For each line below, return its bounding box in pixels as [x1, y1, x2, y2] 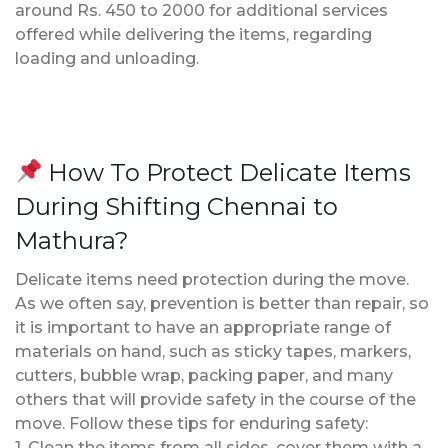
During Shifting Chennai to [15, 191, 338, 221]
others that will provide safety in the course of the [15, 389, 416, 409]
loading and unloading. [15, 48, 199, 68]
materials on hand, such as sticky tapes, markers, [15, 341, 411, 361]
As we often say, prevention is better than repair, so [15, 293, 429, 313]
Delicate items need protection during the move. [15, 269, 409, 289]
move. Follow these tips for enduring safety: [15, 413, 368, 433]
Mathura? [15, 225, 129, 255]
